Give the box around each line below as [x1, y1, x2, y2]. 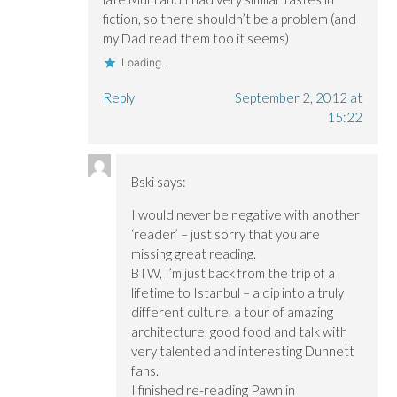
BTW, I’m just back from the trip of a [131, 264, 336, 281]
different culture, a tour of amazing [131, 303, 334, 320]
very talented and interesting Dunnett [131, 342, 355, 359]
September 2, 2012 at [234, 89, 362, 105]
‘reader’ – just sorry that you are [131, 225, 321, 242]
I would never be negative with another [131, 206, 361, 222]
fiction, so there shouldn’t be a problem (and [102, 10, 356, 27]
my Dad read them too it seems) [102, 29, 289, 46]
